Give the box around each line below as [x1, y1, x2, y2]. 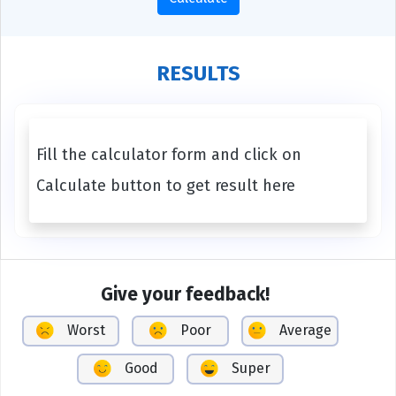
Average [279, 322, 331, 339]
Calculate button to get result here [36, 175, 295, 195]
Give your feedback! [100, 283, 270, 306]
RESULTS [156, 60, 240, 86]
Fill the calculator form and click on [36, 144, 301, 164]
